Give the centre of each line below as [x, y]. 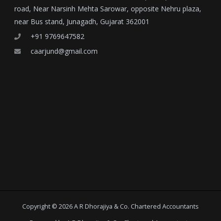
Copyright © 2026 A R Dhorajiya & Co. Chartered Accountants [110, 206]
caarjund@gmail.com [64, 51]
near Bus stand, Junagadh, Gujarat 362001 [82, 22]
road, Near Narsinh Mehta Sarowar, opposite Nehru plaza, [108, 9]
